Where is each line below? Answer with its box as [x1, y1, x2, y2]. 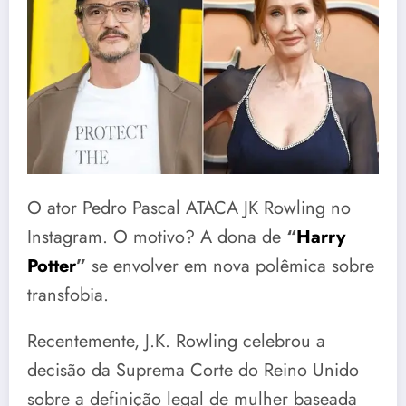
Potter [27, 253, 76, 280]
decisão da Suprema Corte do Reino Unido [27, 357, 359, 384]
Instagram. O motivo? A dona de [27, 224, 286, 251]
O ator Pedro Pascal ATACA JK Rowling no [27, 195, 351, 222]
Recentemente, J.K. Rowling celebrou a [27, 328, 325, 355]
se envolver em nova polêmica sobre [86, 253, 374, 280]
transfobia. [27, 282, 109, 309]
